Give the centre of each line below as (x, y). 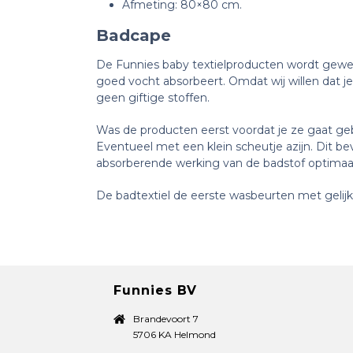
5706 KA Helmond (175, 334)
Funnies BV (155, 290)
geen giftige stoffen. (154, 97)
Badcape (134, 35)
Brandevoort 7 (166, 318)
